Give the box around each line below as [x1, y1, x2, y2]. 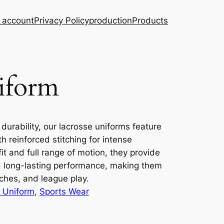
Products [132, 15, 168, 25]
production [89, 15, 132, 25]
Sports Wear [39, 186, 89, 197]
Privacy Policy [34, 15, 89, 25]
